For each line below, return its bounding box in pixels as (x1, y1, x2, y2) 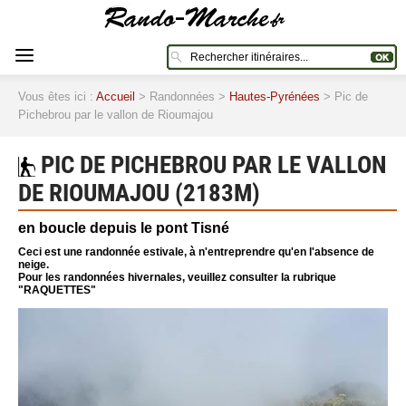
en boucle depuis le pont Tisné (18, 220, 229, 236)
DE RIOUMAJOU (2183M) (18, 179, 260, 207)
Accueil (96, 90, 135, 103)
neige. (18, 258, 49, 271)
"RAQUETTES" (18, 284, 96, 296)
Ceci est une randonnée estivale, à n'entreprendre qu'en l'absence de (18, 246, 374, 258)
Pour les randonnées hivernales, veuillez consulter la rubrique (18, 271, 336, 284)
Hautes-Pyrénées (229, 90, 320, 103)
